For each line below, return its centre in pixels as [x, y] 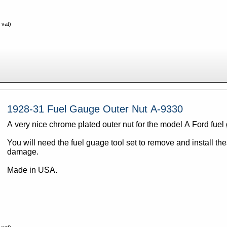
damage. [23, 152]
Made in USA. [32, 170]
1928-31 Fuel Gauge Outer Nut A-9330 [95, 109]
